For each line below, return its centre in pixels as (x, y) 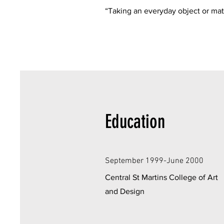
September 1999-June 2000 (154, 161)
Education (135, 121)
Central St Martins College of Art (161, 177)
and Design (125, 191)
